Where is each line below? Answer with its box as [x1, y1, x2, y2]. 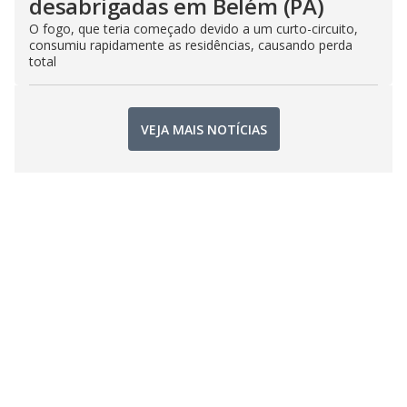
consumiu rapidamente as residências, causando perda [29, 36, 352, 54]
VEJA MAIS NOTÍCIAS [140, 120, 267, 138]
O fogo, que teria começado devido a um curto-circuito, [29, 20, 358, 37]
